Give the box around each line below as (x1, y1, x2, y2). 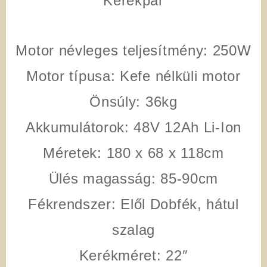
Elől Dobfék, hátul (116, 195, 239, 212)
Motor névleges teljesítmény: (15, 42, 209, 58)
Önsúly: (89, 93, 141, 110)
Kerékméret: (79, 247, 162, 263)
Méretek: (43, 144, 102, 161)
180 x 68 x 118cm (101, 144, 224, 161)
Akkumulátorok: (25, 119, 129, 135)
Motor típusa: (26, 67, 116, 84)
